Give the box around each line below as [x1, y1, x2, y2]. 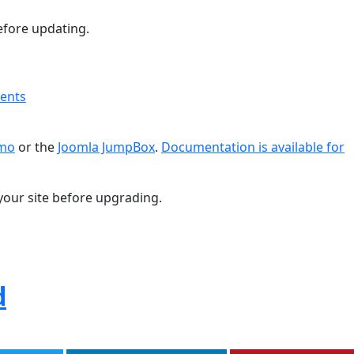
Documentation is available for [161, 138, 345, 156]
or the [15, 138, 58, 156]
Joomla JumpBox [58, 138, 155, 156]
